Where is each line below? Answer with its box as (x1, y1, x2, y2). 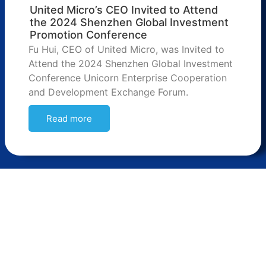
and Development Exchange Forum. (28, 86, 188, 99)
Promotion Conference (30, 28, 147, 42)
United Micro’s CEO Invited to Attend (30, 4, 218, 17)
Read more (46, 113, 92, 125)
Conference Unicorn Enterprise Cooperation (28, 72, 227, 84)
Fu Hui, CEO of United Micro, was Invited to (28, 43, 224, 56)
